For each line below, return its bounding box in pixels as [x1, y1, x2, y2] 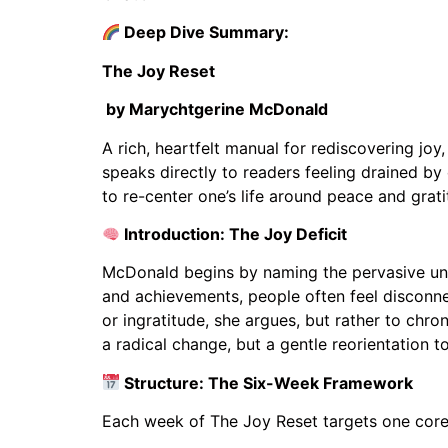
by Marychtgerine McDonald [102, 99, 328, 120]
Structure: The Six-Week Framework [120, 372, 414, 393]
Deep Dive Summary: [120, 22, 294, 43]
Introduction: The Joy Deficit [120, 223, 348, 244]
